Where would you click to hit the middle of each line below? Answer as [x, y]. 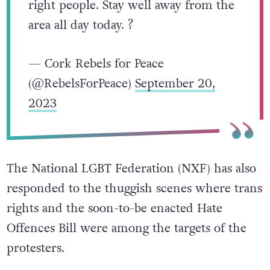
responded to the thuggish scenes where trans [134, 189]
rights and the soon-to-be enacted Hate [114, 209]
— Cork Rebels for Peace [96, 64]
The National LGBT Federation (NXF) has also [131, 169]
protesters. [35, 249]
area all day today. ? [80, 25]
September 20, [175, 83]
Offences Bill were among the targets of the [126, 229]
